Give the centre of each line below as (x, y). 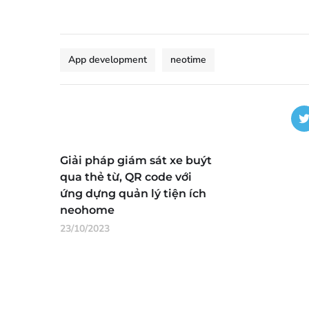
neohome (87, 210)
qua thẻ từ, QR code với (126, 177)
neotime (188, 60)
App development (108, 60)
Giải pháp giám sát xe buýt (136, 161)
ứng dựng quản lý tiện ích (133, 194)
